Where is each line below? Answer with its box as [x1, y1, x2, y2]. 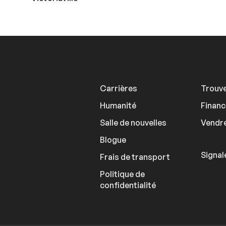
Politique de [100, 169, 145, 180]
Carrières [100, 83, 137, 94]
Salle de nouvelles [100, 118, 166, 128]
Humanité [100, 100, 136, 111]
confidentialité [100, 180, 156, 191]
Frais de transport [100, 152, 170, 162]
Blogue [100, 135, 126, 145]
